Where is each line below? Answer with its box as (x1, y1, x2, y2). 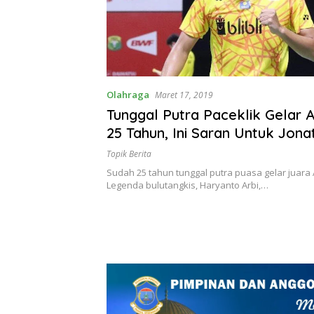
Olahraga (107, 88, 149, 101)
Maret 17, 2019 (155, 88, 213, 101)
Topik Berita (107, 147, 151, 160)
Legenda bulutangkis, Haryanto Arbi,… (107, 178, 268, 191)
